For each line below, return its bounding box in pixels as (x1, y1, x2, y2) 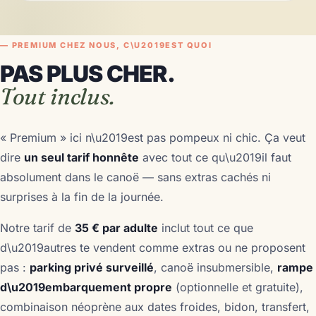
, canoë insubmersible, (154, 260, 277, 274)
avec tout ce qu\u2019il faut (139, 150, 291, 164)
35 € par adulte (75, 221, 158, 235)
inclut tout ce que (158, 221, 253, 235)
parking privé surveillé (30, 260, 154, 274)
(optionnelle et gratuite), (172, 280, 303, 294)
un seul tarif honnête (24, 150, 139, 164)
